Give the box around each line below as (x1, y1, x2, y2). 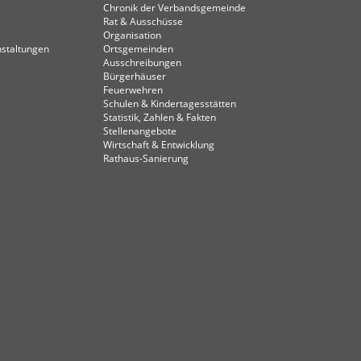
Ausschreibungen (103, 56, 182, 69)
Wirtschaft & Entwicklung (103, 138, 215, 151)
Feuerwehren (103, 83, 164, 97)
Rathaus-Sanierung (103, 151, 189, 165)
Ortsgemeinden (103, 42, 174, 56)
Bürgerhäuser (103, 69, 167, 83)
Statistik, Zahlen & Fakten (103, 110, 217, 124)
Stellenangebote (103, 124, 177, 138)
